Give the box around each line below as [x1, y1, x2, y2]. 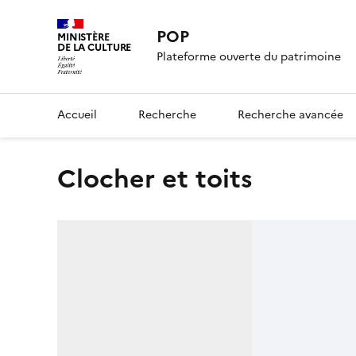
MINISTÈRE [57, 29, 110, 44]
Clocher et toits [76, 159, 253, 198]
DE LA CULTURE [57, 40, 132, 55]
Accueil [57, 106, 97, 123]
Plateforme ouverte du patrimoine [157, 48, 342, 66]
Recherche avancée [238, 106, 343, 123]
